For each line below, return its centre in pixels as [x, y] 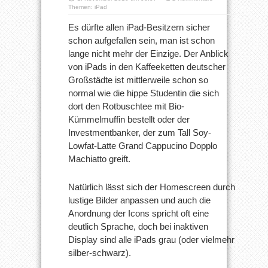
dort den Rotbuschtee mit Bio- [126, 106]
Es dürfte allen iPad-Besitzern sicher [139, 27]
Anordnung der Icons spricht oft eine [138, 213]
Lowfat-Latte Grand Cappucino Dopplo [143, 146]
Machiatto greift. [99, 159]
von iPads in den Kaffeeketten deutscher [147, 67]
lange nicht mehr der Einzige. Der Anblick [148, 54]
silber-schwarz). [100, 253]
